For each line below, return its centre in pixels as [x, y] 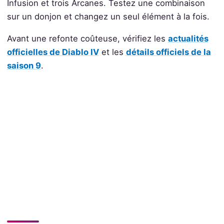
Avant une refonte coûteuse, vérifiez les [87, 38]
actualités [188, 38]
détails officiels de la [168, 52]
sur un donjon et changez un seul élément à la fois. [108, 17]
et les [112, 52]
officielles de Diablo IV [53, 52]
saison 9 [24, 65]
